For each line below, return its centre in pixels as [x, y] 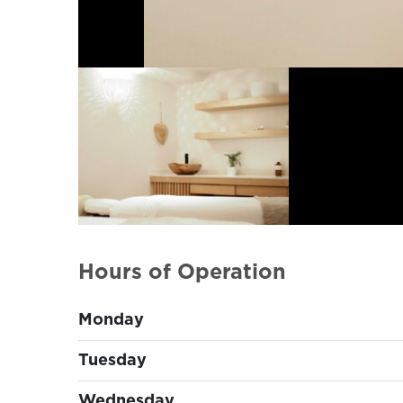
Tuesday [112, 361]
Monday [111, 321]
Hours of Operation [182, 273]
